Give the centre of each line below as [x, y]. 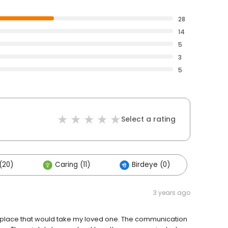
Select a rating [148, 119]
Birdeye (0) [151, 165]
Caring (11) [73, 165]
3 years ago [172, 193]
